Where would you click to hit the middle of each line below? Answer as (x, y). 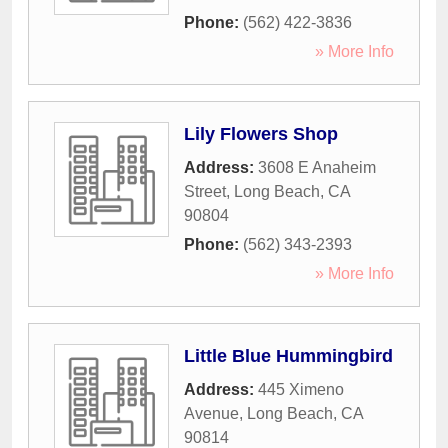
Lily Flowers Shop (261, 134)
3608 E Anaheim (317, 168)
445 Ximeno (301, 390)
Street (205, 192)
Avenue (211, 414)
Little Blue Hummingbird (288, 356)
